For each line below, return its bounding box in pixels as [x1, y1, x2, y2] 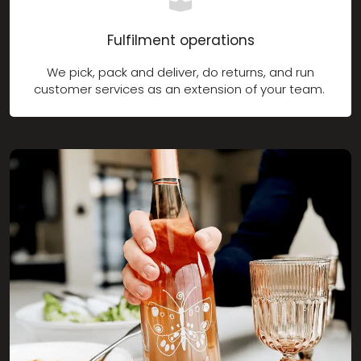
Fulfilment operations [106, 30, 255, 50]
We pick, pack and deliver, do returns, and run [47, 63, 314, 81]
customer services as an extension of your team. [33, 80, 328, 98]
